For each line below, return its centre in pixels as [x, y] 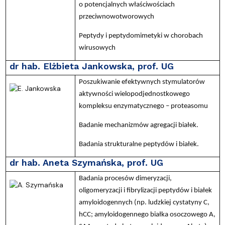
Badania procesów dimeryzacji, [125, 178]
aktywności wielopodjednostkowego [134, 94]
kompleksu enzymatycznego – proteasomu [143, 106]
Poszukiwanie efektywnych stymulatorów [142, 82]
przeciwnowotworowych [116, 17]
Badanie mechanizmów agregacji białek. [138, 125]
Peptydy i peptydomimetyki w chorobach [141, 36]
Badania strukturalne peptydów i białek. [139, 144]
